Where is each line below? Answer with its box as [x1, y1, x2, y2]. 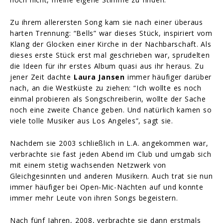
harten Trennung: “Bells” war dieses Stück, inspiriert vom [10, 28, 213, 38]
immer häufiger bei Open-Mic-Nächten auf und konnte [10, 182, 204, 192]
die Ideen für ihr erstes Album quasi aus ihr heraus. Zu [10, 61, 204, 71]
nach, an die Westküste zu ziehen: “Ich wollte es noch [10, 83, 202, 93]
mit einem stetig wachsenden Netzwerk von [10, 160, 167, 170]
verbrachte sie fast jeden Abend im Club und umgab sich [10, 149, 212, 159]
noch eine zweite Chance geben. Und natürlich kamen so [10, 105, 212, 115]
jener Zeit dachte [10, 72, 74, 82]
